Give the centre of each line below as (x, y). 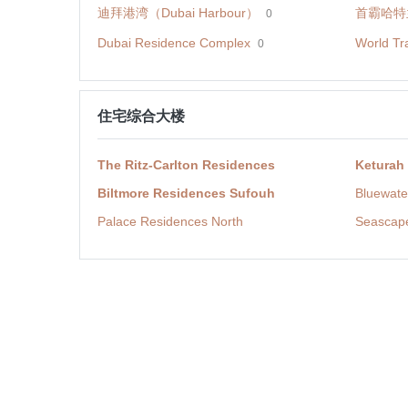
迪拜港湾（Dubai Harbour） (178, 13)
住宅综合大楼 (141, 117)
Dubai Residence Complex (174, 43)
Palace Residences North (170, 222)
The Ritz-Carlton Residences (186, 165)
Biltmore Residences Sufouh (186, 194)
